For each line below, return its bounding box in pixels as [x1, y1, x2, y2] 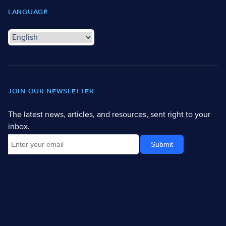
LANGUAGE [8, 8, 48, 16]
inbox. [8, 122, 30, 132]
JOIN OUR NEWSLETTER [8, 87, 94, 95]
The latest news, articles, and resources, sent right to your [8, 109, 210, 120]
